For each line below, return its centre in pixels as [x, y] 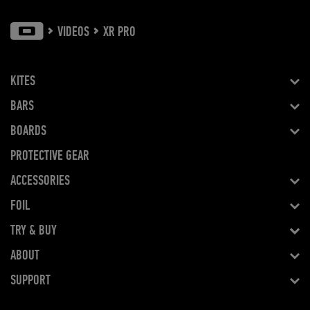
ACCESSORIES [40, 181]
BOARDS [28, 131]
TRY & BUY [34, 231]
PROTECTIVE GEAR [50, 156]
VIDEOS [73, 32]
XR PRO [119, 32]
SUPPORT [30, 281]
